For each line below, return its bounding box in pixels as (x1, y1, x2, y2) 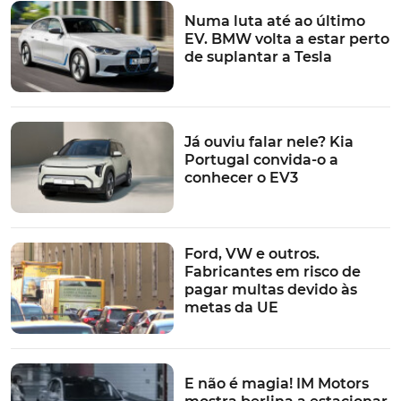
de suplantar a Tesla (183, 47, 332, 65)
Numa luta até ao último (183, 12, 365, 30)
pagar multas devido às (183, 280, 357, 298)
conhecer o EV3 (183, 168, 298, 186)
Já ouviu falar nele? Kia (183, 132, 354, 150)
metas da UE (183, 298, 278, 316)
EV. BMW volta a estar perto (183, 30, 389, 47)
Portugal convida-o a (183, 150, 338, 168)
